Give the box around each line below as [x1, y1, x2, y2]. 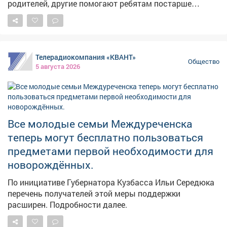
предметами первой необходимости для [8, 144, 213, 159]
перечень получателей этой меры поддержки [8, 188, 180, 199]
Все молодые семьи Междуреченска [8, 117, 193, 131]
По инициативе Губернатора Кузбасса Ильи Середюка [8, 177, 214, 188]
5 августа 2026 [35, 62, 80, 70]
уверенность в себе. [8, 20, 84, 31]
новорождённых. [8, 158, 94, 172]
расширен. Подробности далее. [8, 199, 127, 210]
